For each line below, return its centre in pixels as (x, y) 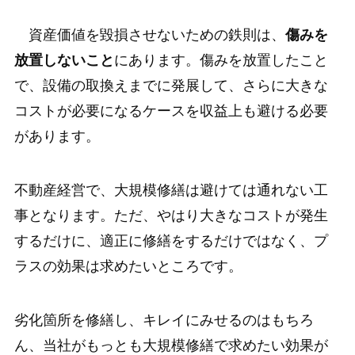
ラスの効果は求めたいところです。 (128, 266)
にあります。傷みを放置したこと (221, 60)
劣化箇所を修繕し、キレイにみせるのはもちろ (164, 320)
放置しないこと (64, 60)
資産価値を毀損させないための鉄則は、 (149, 34)
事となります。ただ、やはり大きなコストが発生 (171, 215)
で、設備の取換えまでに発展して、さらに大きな (171, 85)
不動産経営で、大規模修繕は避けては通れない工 (171, 190)
